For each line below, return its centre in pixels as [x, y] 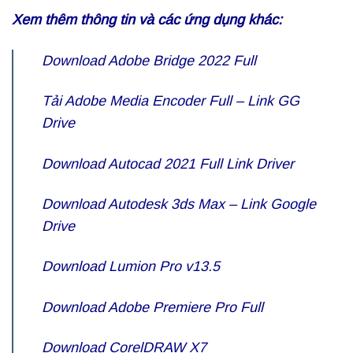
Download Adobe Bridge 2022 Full [149, 60]
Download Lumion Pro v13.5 [131, 267]
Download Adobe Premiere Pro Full [152, 307]
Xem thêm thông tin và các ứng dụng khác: [147, 20]
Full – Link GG [252, 101]
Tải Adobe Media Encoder [123, 101]
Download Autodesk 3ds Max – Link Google [179, 204]
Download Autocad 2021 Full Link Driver [168, 163]
